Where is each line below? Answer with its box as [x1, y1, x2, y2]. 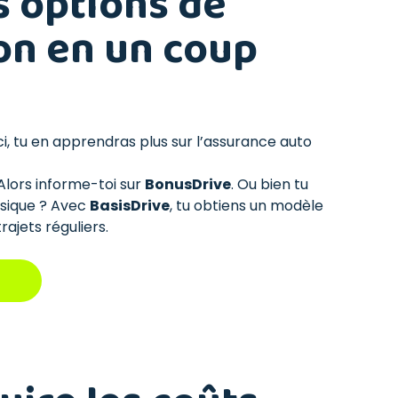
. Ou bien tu [231, 174, 308, 195]
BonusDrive [145, 174, 231, 195]
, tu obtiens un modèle [170, 195, 323, 216]
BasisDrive [90, 195, 170, 216]
